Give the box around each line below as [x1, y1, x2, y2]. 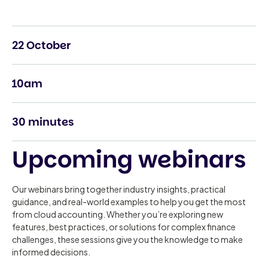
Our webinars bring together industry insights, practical [12, 183, 226, 194]
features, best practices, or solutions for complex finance [12, 221, 236, 232]
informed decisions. [12, 246, 91, 257]
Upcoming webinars [12, 143, 246, 175]
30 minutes [12, 114, 75, 129]
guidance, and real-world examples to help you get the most [12, 196, 246, 207]
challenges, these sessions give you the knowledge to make [12, 233, 243, 245]
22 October [12, 37, 71, 53]
